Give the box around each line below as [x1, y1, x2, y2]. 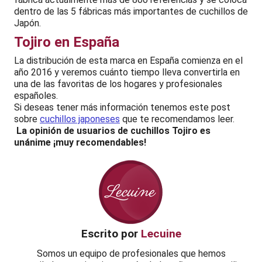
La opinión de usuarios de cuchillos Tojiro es [16, 125, 211, 136]
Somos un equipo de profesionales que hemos [36, 247, 226, 259]
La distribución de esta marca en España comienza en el [14, 54, 243, 66]
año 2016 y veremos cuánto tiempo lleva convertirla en [14, 66, 240, 78]
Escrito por [81, 226, 141, 240]
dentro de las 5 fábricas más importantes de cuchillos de [14, 5, 248, 17]
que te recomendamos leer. [120, 113, 235, 125]
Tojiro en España [14, 33, 119, 50]
